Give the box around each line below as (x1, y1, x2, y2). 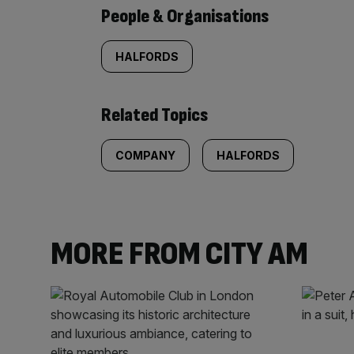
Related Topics (101, 104, 208, 127)
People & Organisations (101, 5, 269, 28)
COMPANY (115, 149, 175, 163)
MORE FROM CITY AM (51, 234, 308, 275)
